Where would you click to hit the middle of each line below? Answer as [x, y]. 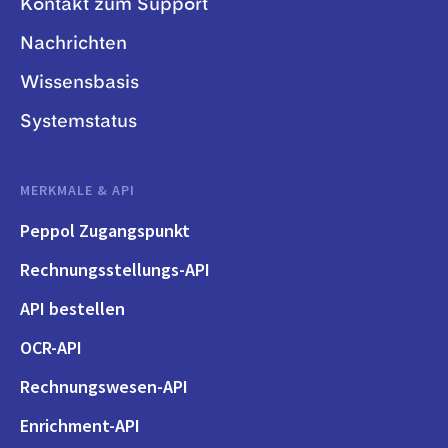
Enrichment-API [80, 425]
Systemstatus [78, 121]
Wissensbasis [79, 82]
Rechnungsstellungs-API [115, 269]
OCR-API [51, 347]
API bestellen [72, 308]
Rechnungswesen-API [104, 386]
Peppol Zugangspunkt [105, 230]
